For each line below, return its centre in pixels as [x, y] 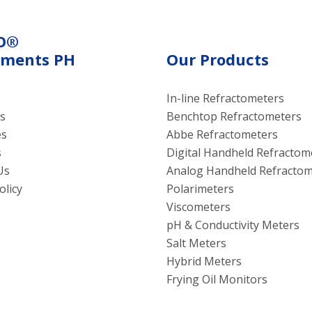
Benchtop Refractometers [234, 117]
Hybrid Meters [204, 262]
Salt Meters [196, 243]
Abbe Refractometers [222, 135]
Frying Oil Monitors [217, 280]
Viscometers [198, 207]
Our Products [218, 60]
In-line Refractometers [225, 99]
